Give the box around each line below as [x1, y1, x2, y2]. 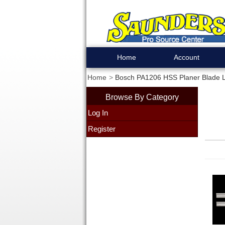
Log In [87, 108, 108, 117]
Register [87, 125, 116, 133]
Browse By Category [105, 92, 179, 101]
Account [174, 53, 199, 61]
